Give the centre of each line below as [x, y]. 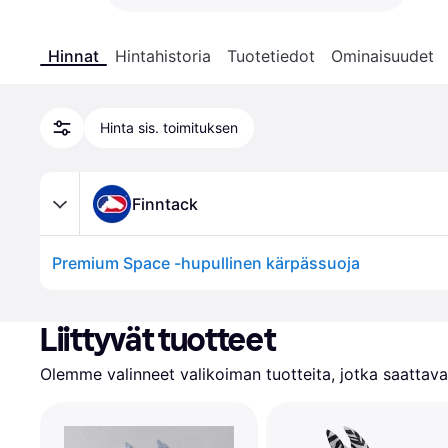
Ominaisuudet [382, 56]
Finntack [165, 203]
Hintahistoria [163, 56]
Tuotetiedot [271, 56]
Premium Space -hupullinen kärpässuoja [206, 263]
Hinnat [73, 56]
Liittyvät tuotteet [158, 340]
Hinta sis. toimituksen [169, 127]
